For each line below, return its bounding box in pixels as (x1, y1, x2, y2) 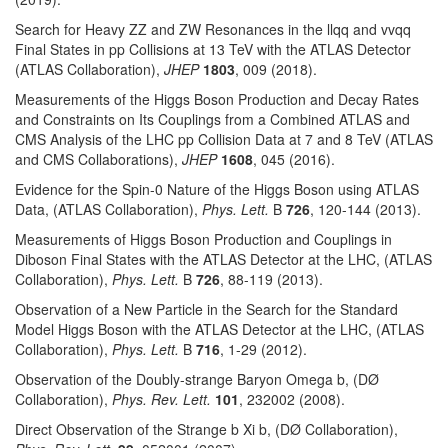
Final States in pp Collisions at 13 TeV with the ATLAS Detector (15, 39, 411, 59)
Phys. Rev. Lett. (112, 389, 215, 409)
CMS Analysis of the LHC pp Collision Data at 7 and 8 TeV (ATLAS (15, 129, 433, 149)
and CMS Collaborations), (15, 149, 182, 169)
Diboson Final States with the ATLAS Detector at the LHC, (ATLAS (15, 249, 432, 269)
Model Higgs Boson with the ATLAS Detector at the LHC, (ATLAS (15, 319, 424, 339)
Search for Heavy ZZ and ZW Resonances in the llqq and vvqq (15, 19, 411, 39)
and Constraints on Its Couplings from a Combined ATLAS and (15, 109, 410, 129)
